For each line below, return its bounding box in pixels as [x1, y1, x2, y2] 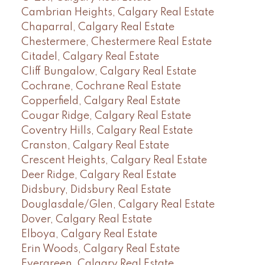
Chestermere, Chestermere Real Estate [21, 36, 212, 47]
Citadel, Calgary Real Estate [21, 51, 159, 62]
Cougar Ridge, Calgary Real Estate [21, 110, 191, 121]
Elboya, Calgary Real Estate [21, 228, 157, 240]
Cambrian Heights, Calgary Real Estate [21, 7, 214, 18]
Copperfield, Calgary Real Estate [21, 95, 180, 106]
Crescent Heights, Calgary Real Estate [21, 154, 207, 166]
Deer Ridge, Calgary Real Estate [21, 169, 176, 180]
